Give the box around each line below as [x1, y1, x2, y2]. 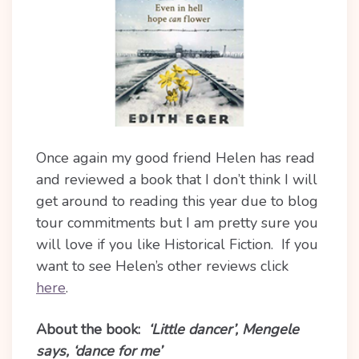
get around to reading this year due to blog [36, 192, 318, 211]
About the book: [36, 320, 148, 339]
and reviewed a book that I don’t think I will [36, 170, 317, 189]
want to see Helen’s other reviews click [36, 256, 288, 276]
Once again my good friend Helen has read [36, 148, 315, 167]
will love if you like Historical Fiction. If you [36, 235, 318, 254]
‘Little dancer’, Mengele [148, 320, 299, 339]
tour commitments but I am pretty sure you [36, 213, 318, 232]
